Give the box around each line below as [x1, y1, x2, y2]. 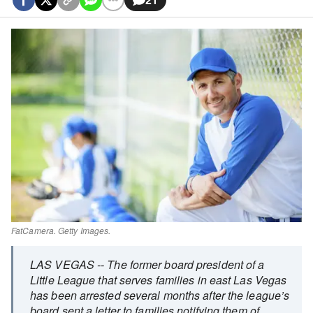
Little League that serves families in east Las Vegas [30, 272, 287, 289]
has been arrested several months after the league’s [30, 287, 290, 304]
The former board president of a [107, 256, 265, 273]
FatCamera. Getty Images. [11, 224, 111, 237]
